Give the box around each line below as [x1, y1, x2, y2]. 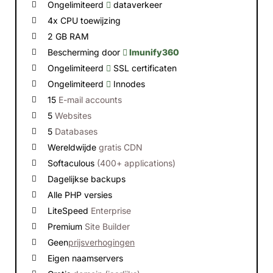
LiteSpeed [48, 205, 91, 216]
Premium [48, 221, 85, 232]
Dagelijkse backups [48, 174, 126, 184]
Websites [55, 110, 92, 121]
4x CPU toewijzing [48, 15, 121, 26]
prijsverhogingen [68, 237, 135, 247]
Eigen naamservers [48, 253, 124, 263]
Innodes [111, 79, 146, 89]
